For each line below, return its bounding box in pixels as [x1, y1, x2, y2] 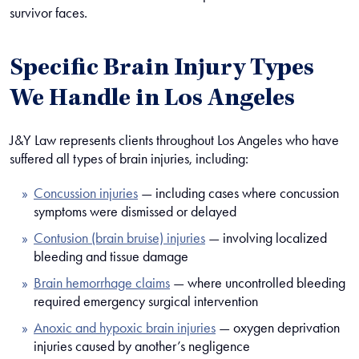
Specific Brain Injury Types [10, 57, 314, 83]
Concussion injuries [34, 184, 138, 202]
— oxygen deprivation [216, 319, 340, 337]
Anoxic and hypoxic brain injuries [34, 319, 216, 337]
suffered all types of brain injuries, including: [10, 150, 248, 167]
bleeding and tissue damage [34, 248, 188, 265]
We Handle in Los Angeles [10, 87, 295, 113]
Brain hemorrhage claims [34, 274, 170, 292]
